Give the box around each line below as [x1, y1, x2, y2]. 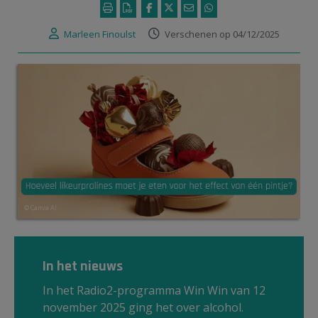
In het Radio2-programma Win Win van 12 [43, 282, 265, 298]
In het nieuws [43, 256, 123, 275]
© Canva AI [24, 202, 57, 212]
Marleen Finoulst [64, 27, 136, 40]
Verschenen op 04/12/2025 [165, 27, 280, 40]
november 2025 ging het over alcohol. [43, 299, 243, 315]
